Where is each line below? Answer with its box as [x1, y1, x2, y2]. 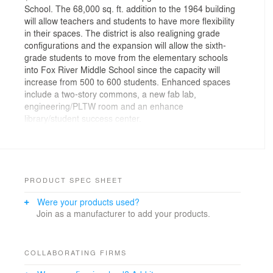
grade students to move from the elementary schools [24, 51, 228, 64]
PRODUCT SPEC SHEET [24, 175, 123, 185]
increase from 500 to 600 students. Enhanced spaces [24, 76, 230, 88]
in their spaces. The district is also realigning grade [24, 27, 220, 40]
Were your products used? [37, 196, 140, 208]
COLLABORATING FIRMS [24, 247, 127, 258]
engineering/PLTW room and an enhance [24, 100, 183, 113]
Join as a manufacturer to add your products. [37, 207, 210, 220]
